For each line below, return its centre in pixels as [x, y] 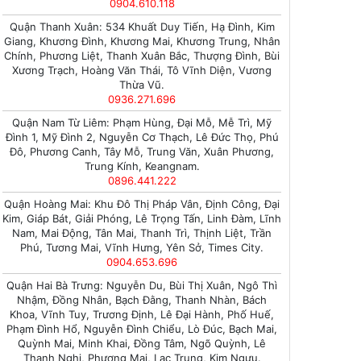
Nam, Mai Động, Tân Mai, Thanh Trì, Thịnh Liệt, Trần [142, 233]
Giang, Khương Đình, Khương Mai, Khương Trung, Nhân [142, 41]
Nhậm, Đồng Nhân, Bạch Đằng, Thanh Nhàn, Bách [142, 300]
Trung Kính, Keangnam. [142, 166]
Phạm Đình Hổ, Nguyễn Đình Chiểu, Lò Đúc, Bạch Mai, [142, 329]
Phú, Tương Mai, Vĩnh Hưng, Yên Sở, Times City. [142, 247]
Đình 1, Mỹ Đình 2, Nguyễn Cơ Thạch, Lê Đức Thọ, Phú [142, 137]
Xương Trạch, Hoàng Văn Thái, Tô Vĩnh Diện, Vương [142, 70]
